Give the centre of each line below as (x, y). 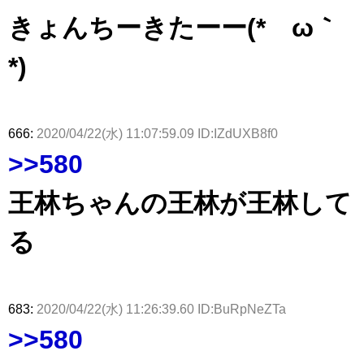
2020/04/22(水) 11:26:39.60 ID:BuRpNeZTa (161, 308)
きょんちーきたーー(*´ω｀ (174, 27)
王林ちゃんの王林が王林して (180, 203)
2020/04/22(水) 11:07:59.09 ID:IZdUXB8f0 (157, 133)
